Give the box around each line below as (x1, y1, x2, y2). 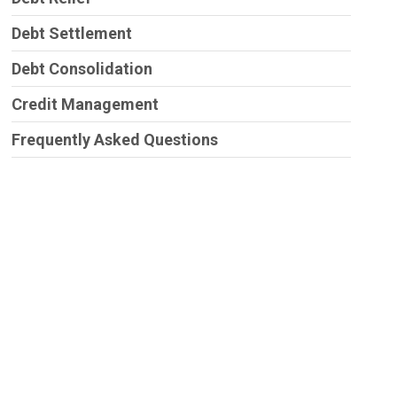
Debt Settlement (11, 24, 132, 43)
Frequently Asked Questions (11, 130, 218, 150)
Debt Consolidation (11, 59, 152, 79)
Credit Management (11, 95, 159, 114)
